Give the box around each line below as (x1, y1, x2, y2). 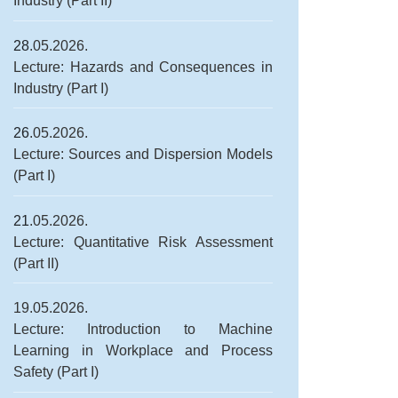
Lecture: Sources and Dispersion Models (13, 147, 274, 163)
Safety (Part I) (13, 364, 99, 380)
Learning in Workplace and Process (13, 343, 274, 359)
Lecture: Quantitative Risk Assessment (13, 234, 274, 250)
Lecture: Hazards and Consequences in (13, 59, 274, 75)
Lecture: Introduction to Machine (13, 322, 274, 338)
